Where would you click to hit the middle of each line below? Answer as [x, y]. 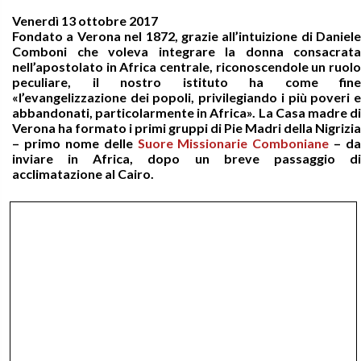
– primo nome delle [75, 143]
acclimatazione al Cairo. [83, 174]
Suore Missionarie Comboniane [233, 143]
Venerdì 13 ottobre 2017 [85, 21]
